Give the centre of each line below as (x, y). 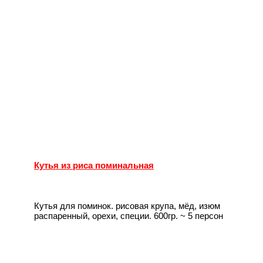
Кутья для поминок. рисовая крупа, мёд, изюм (127, 206)
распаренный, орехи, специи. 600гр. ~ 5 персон (129, 216)
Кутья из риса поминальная (94, 165)
